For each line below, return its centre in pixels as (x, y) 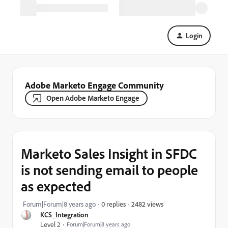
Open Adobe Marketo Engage (93, 98)
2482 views (147, 204)
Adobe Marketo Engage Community (94, 85)
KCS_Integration (64, 215)
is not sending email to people (109, 170)
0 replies (113, 204)
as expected (56, 186)
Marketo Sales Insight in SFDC (109, 153)
